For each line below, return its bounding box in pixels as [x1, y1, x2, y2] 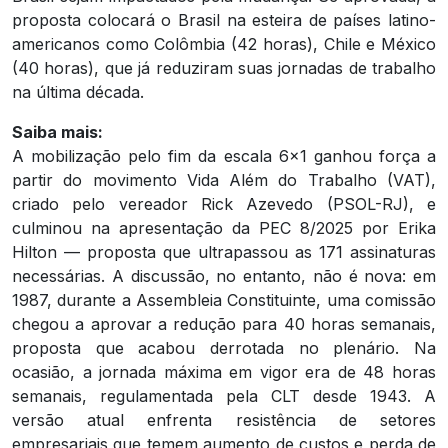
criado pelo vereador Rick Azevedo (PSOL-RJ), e [12, 194, 436, 215]
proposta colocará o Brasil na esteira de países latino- [12, 10, 436, 31]
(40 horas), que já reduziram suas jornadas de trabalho [12, 58, 436, 79]
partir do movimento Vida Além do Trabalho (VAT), [12, 170, 436, 191]
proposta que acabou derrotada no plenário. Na [12, 338, 436, 359]
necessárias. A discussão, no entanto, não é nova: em [12, 266, 436, 287]
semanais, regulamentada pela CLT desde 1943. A [12, 386, 436, 407]
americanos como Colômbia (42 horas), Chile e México [12, 34, 436, 55]
